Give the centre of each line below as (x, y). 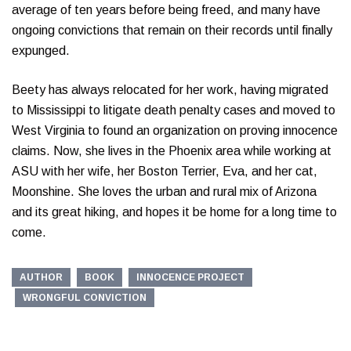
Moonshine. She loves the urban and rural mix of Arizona (164, 191)
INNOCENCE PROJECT (190, 277)
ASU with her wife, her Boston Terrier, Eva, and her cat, (165, 171)
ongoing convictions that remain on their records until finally (172, 30)
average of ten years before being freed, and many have (166, 9)
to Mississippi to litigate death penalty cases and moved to (174, 110)
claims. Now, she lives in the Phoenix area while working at (172, 150)
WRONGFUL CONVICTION (85, 297)
